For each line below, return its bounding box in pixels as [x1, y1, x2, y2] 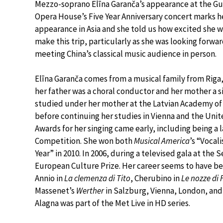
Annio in [35, 173, 64, 184]
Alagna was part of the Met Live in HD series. [35, 198, 190, 209]
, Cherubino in [130, 173, 181, 184]
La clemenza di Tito [64, 173, 130, 184]
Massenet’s [35, 185, 76, 196]
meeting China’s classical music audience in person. [35, 48, 217, 59]
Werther [76, 185, 104, 196]
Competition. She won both [35, 135, 134, 146]
